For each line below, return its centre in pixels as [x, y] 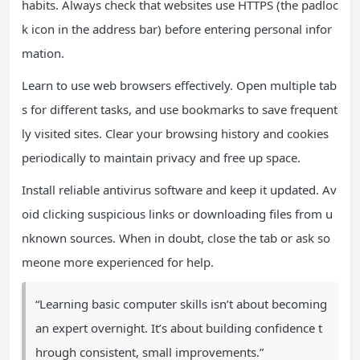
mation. [43, 53]
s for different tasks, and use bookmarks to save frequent [180, 109]
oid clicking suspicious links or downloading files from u [177, 214]
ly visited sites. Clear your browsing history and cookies [175, 133]
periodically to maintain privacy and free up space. [161, 157]
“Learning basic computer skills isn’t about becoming [181, 304]
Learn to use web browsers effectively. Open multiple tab [179, 85]
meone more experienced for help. [118, 262]
